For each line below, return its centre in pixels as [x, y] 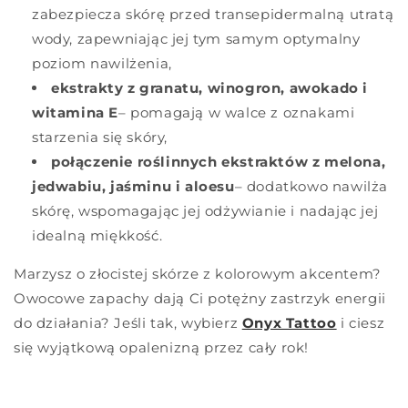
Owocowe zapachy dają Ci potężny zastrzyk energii [200, 298]
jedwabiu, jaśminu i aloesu [133, 186]
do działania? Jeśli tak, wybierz [128, 322]
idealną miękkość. [97, 235]
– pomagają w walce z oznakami [237, 112]
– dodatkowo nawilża [311, 186]
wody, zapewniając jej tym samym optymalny [196, 38]
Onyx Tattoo [289, 322]
